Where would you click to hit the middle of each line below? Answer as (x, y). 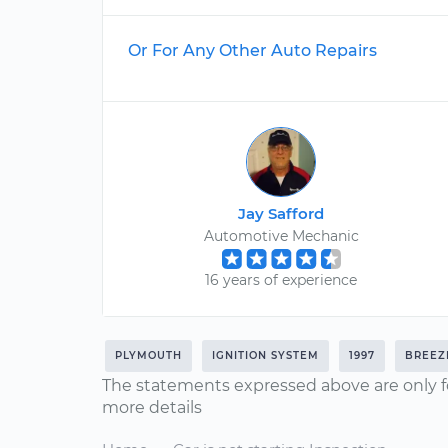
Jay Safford (281, 213)
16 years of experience (281, 280)
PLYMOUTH (148, 355)
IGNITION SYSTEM (265, 355)
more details (152, 407)
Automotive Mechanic (281, 236)
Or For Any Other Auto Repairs (252, 50)
